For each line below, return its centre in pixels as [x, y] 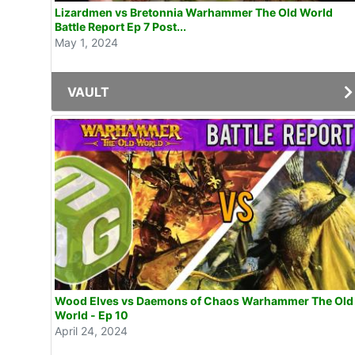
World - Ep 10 [92, 315]
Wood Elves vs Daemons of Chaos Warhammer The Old [204, 300]
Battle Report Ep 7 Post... [120, 27]
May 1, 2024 [86, 43]
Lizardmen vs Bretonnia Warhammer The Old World [194, 13]
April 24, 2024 [91, 330]
